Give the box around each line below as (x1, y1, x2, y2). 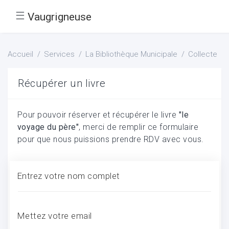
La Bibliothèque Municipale (85, 50, 177, 59)
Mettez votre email (17, 210, 92, 221)
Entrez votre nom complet (17, 170, 120, 181)
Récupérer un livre (18, 77, 105, 89)
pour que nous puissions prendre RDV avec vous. (17, 134, 204, 144)
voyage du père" (17, 122, 79, 132)
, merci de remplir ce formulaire (79, 122, 199, 132)
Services (44, 50, 75, 59)
